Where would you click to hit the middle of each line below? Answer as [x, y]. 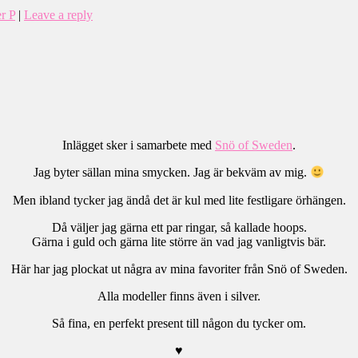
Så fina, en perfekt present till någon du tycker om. [179, 323]
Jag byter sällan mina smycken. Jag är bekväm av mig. [171, 173]
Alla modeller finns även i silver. [179, 296]
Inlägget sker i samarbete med [139, 145]
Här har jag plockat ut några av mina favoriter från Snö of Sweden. [179, 268]
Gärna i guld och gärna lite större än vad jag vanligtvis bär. [179, 241]
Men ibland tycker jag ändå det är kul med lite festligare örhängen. [179, 200]
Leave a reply [58, 14]
